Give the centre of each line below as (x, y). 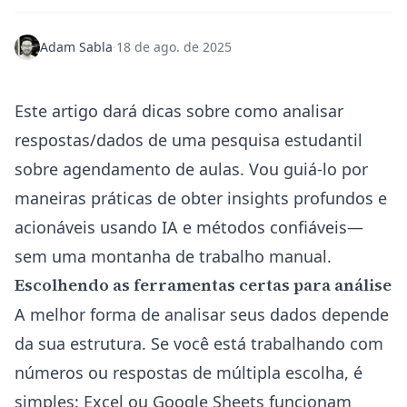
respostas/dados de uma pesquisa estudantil (189, 140)
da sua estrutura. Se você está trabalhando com (199, 343)
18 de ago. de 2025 (174, 47)
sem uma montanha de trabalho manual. (173, 256)
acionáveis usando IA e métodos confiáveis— (189, 227)
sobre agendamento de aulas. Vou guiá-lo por (191, 169)
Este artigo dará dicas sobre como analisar (179, 111)
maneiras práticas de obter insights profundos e (201, 198)
